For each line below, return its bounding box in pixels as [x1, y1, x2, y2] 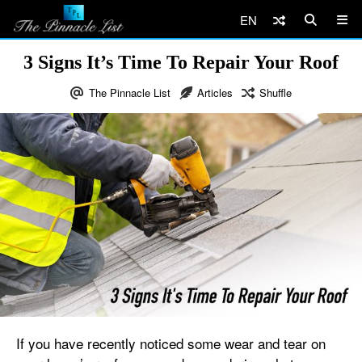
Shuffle [259, 85, 292, 100]
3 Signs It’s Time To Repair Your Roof [23, 52, 339, 73]
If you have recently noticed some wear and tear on [16, 333, 326, 353]
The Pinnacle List [89, 85, 170, 100]
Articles [197, 85, 233, 100]
